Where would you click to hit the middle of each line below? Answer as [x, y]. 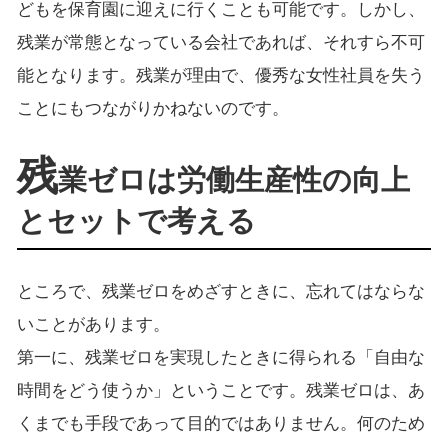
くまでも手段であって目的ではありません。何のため [220, 423]
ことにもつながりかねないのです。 [152, 108]
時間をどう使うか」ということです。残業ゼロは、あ [220, 390]
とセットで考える [136, 220]
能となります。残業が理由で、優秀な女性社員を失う [220, 75]
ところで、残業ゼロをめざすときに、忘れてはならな [220, 291]
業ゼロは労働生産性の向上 [233, 179]
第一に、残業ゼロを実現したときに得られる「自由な [220, 357]
